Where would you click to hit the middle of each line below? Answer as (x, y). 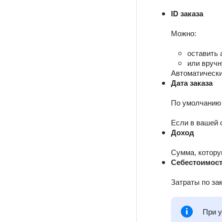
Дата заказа (192, 83)
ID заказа (187, 14)
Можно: (184, 33)
